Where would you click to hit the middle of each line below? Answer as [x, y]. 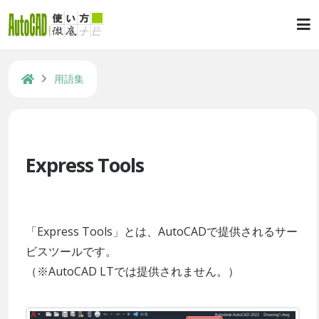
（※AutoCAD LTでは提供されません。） [132, 272]
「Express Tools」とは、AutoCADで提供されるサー [162, 232]
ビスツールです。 [71, 252]
